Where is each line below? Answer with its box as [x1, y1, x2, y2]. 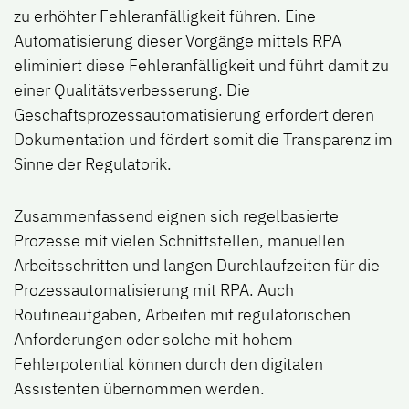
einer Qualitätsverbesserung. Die [14, 79, 250, 101]
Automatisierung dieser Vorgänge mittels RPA [14, 30, 341, 52]
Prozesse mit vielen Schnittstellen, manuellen [14, 230, 345, 252]
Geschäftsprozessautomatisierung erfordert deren [14, 104, 374, 126]
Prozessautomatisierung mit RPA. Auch [14, 279, 294, 301]
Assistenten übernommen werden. [14, 378, 265, 400]
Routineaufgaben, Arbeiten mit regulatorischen [14, 304, 351, 326]
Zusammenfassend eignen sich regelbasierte [14, 205, 339, 227]
